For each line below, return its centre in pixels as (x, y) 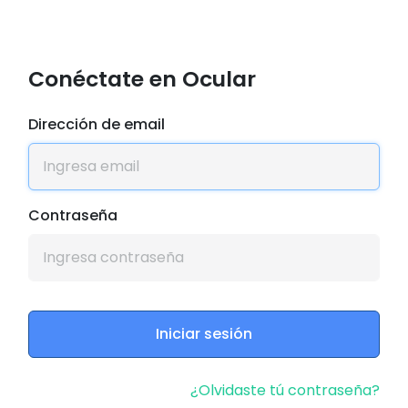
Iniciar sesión (204, 334)
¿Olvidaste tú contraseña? (286, 390)
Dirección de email (96, 125)
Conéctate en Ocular (142, 79)
